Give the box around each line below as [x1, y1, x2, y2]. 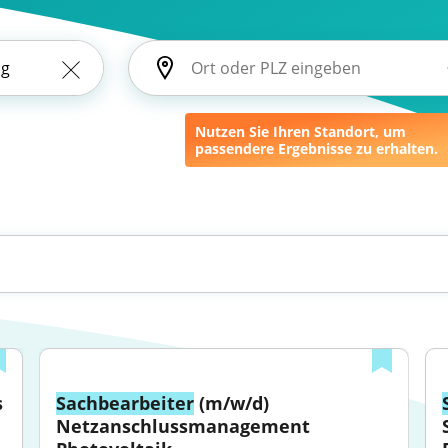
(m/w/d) [194, 391, 270, 415]
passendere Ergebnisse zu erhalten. [195, 139, 438, 158]
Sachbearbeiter [56, 391, 195, 415]
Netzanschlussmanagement [56, 414, 311, 438]
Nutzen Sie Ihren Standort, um [195, 122, 406, 141]
